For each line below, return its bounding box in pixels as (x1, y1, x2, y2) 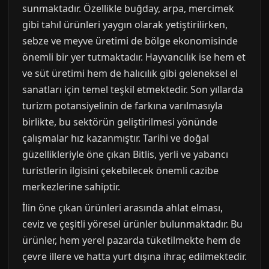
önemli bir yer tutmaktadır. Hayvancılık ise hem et (22, 50, 246, 64)
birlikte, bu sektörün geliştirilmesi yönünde (22, 115, 217, 128)
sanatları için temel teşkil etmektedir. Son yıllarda (22, 83, 243, 96)
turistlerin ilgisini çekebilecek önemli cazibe (22, 164, 219, 177)
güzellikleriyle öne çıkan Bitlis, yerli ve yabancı (22, 148, 228, 161)
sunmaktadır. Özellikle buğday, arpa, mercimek (22, 2, 234, 15)
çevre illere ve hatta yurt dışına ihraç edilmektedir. (22, 250, 247, 263)
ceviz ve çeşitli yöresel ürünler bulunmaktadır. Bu (22, 217, 243, 231)
